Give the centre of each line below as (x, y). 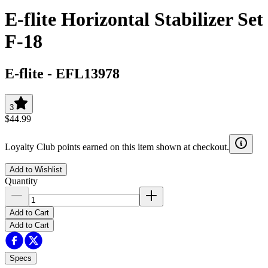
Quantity (21, 181)
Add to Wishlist (36, 169)
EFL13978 (88, 73)
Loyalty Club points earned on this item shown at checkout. (117, 147)
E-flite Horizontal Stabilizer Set (134, 19)
